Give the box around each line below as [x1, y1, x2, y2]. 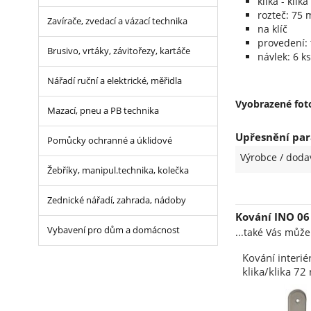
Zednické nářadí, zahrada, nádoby [47, 194, 186, 206]
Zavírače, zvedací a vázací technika [47, 15, 187, 27]
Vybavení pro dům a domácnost [47, 224, 180, 236]
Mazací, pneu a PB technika [47, 105, 159, 117]
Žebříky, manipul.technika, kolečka [47, 165, 189, 176]
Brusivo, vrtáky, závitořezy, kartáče [47, 45, 190, 57]
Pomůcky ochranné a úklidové [47, 135, 172, 146]
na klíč [257, 22, 287, 36]
